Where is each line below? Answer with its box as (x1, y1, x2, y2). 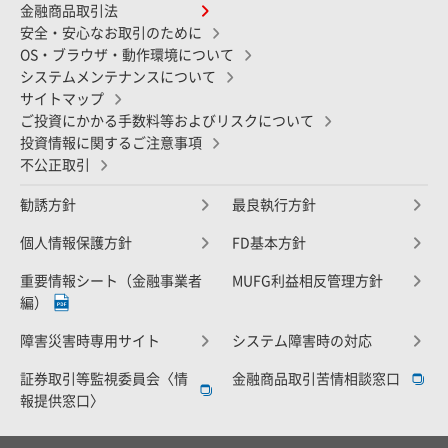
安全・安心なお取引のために (20, 26, 202, 41)
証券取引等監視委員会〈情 (20, 372, 188, 387)
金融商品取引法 (20, 4, 118, 19)
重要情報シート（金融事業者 (20, 274, 202, 289)
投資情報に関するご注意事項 (20, 136, 202, 151)
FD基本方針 (232, 236, 306, 251)
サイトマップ (20, 92, 104, 107)
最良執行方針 (232, 198, 316, 213)
